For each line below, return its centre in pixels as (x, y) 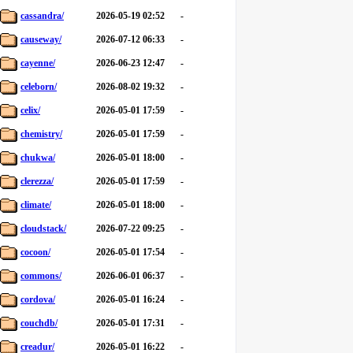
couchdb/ (39, 323)
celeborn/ (39, 87)
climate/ (36, 205)
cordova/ (38, 299)
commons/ (41, 276)
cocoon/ (35, 252)
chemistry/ (41, 134)
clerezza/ (37, 181)
